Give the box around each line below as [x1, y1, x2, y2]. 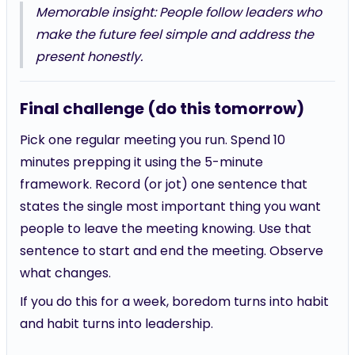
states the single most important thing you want [20, 197, 321, 216]
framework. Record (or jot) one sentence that [20, 175, 307, 193]
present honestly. [36, 48, 143, 66]
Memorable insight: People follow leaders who [36, 3, 322, 21]
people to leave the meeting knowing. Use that [20, 219, 311, 238]
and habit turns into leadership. [20, 315, 213, 333]
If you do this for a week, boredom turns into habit [20, 292, 329, 311]
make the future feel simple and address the [36, 25, 314, 44]
